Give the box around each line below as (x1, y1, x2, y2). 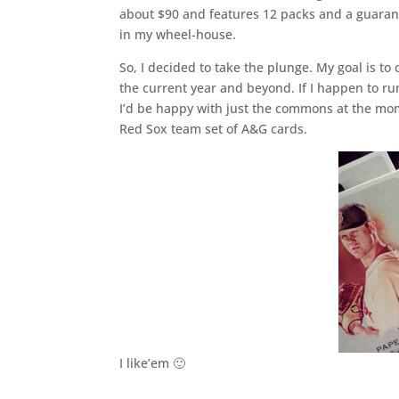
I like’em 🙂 (119, 354, 186, 371)
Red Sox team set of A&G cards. (119, 120, 308, 137)
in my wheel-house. (119, 26, 237, 43)
